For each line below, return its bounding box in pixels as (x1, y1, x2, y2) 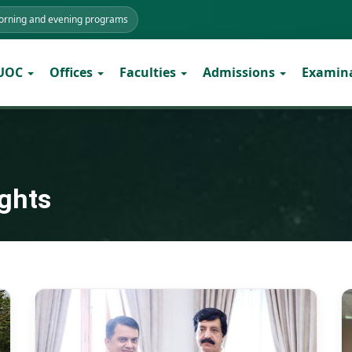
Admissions (202, 64, 278, 81)
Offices (49, 64, 96, 81)
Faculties (119, 64, 179, 81)
